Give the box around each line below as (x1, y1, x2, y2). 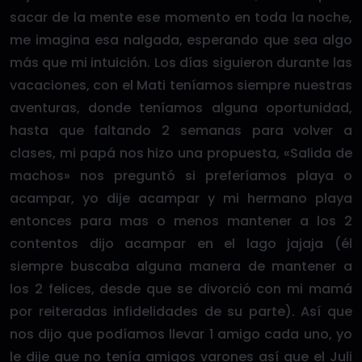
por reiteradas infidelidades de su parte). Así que (10, 302, 352, 321)
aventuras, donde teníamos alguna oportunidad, (10, 99, 352, 117)
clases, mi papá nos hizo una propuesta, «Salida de (10, 144, 352, 162)
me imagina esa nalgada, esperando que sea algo (10, 31, 352, 49)
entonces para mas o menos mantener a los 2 (10, 212, 352, 230)
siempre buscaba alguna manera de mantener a (10, 257, 352, 276)
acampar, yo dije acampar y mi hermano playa (10, 189, 352, 208)
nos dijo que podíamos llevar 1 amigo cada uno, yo (10, 325, 352, 343)
